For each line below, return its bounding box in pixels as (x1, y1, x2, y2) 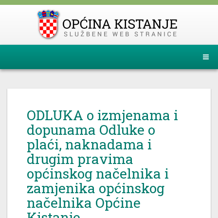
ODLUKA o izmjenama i (27, 106, 178, 124)
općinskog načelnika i (27, 164, 169, 182)
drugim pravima (27, 150, 133, 168)
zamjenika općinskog (27, 179, 164, 197)
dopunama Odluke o (27, 121, 155, 139)
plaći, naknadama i (27, 135, 152, 153)
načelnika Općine (27, 194, 141, 212)
